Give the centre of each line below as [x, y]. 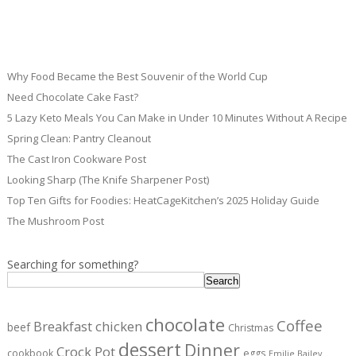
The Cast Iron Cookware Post [76, 159]
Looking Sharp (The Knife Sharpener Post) [108, 180]
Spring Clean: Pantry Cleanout [79, 139]
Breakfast [62, 327]
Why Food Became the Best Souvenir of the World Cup [137, 77]
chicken [118, 327]
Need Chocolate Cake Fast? [72, 97]
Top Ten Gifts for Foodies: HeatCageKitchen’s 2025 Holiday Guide [163, 201]
